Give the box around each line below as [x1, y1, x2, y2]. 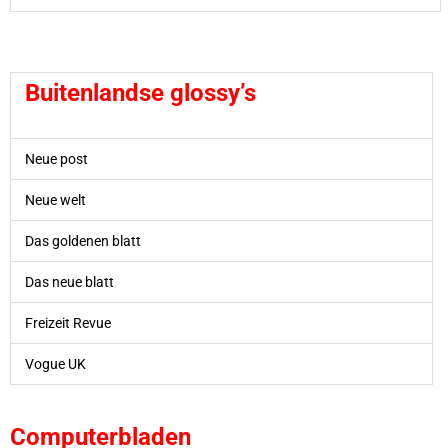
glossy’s [169, 79, 256, 108]
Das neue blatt [24, 274, 114, 291]
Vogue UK [24, 356, 86, 373]
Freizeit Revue [24, 315, 111, 332]
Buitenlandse [24, 79, 170, 108]
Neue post [24, 151, 88, 168]
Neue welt [24, 192, 86, 209]
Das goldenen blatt [24, 233, 141, 250]
